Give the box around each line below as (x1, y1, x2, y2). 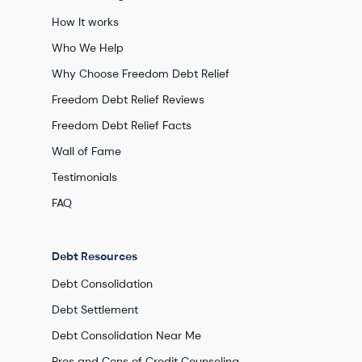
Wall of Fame (52, 144, 121, 158)
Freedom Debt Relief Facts (52, 118, 192, 133)
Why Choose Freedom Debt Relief (52, 66, 229, 81)
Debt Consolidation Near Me (52, 328, 201, 343)
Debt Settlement (52, 302, 138, 317)
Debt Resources (52, 249, 137, 263)
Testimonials (52, 170, 117, 184)
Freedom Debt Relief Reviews (52, 92, 204, 107)
